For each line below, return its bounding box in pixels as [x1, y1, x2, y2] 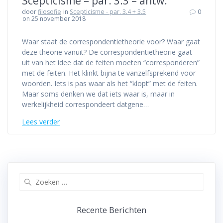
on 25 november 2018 [22, 14, 86, 23]
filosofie [38, 7, 61, 16]
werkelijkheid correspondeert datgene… [22, 100, 149, 110]
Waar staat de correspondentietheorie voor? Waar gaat [22, 37, 200, 47]
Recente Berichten [77, 204, 146, 216]
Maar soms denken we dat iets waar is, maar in [22, 89, 175, 99]
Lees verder [22, 117, 60, 127]
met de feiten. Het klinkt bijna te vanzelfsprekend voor [22, 68, 196, 78]
